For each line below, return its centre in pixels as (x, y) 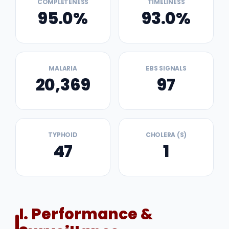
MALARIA (63, 68)
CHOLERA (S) (166, 135)
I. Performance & (86, 214)
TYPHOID (63, 135)
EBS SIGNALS (166, 68)
